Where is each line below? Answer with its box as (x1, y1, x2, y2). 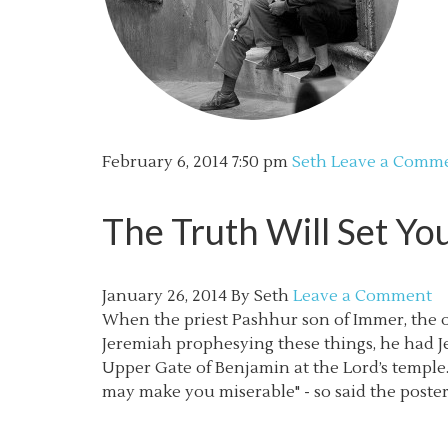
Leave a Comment (293, 286, 432, 306)
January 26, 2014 (102, 286, 227, 306)
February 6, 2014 (102, 152, 228, 172)
